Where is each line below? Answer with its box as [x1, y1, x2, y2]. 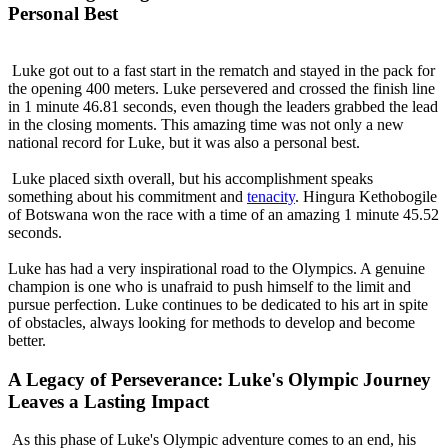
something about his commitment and [8, 188, 247, 206]
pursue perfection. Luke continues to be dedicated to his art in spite [8, 296, 428, 314]
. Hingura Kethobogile [295, 188, 437, 206]
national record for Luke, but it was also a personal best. [8, 134, 360, 152]
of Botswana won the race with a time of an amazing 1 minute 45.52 [8, 206, 439, 224]
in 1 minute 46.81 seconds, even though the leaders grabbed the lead [8, 98, 438, 116]
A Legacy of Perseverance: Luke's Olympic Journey [8, 368, 431, 390]
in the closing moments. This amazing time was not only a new [8, 116, 404, 134]
